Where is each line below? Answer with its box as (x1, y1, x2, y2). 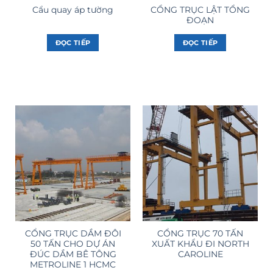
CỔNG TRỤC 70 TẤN (157, 229, 243, 239)
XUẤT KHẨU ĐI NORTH (151, 239, 249, 249)
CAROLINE (177, 249, 223, 260)
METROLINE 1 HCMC (30, 260, 116, 270)
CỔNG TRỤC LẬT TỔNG (151, 4, 250, 15)
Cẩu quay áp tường (32, 5, 113, 15)
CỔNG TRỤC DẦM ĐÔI (24, 229, 121, 239)
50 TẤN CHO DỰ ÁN (30, 239, 115, 249)
